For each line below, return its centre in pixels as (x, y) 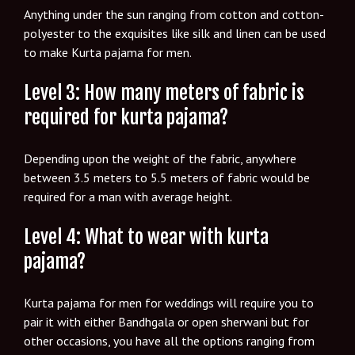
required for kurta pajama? (126, 117)
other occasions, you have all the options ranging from (169, 340)
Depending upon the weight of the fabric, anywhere (160, 158)
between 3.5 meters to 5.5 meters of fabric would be (167, 177)
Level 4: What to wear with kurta (146, 237)
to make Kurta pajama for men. (108, 52)
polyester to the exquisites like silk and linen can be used (175, 33)
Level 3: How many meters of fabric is (164, 92)
